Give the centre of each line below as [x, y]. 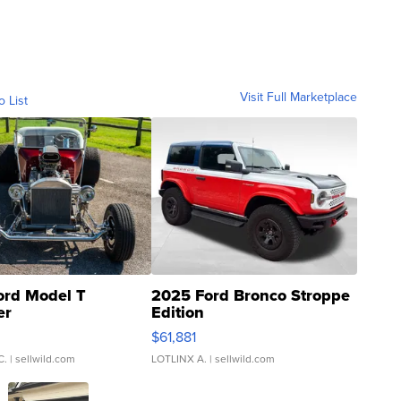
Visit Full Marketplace [299, 97]
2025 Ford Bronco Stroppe [251, 295]
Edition [178, 312]
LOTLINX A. [179, 358]
